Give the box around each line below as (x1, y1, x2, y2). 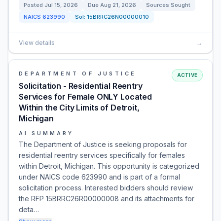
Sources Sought (146, 1, 190, 8)
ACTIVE (177, 72, 197, 78)
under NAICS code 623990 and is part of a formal (19, 173, 180, 181)
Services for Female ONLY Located (19, 92, 152, 102)
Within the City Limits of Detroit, (19, 103, 140, 112)
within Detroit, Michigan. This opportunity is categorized (19, 162, 199, 170)
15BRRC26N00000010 (87, 13, 149, 20)
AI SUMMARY (19, 130, 74, 136)
